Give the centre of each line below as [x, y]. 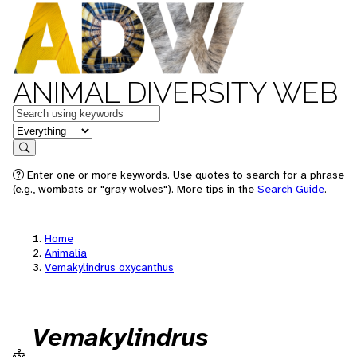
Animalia [66, 253]
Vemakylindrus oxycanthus [109, 267]
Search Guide [291, 189]
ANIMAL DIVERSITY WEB [175, 92]
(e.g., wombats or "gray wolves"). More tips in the [135, 189]
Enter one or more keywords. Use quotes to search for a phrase [184, 175]
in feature [38, 129]
